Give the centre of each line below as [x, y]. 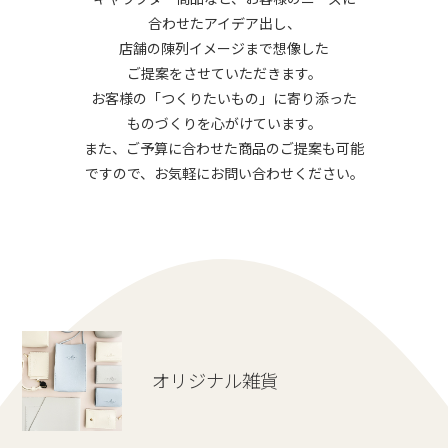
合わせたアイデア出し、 [224, 23]
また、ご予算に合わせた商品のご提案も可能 [224, 148]
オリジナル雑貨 [215, 380]
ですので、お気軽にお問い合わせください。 [224, 173]
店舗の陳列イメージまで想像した [224, 48]
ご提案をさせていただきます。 [224, 73]
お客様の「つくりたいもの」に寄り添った [224, 98]
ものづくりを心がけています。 [224, 123]
